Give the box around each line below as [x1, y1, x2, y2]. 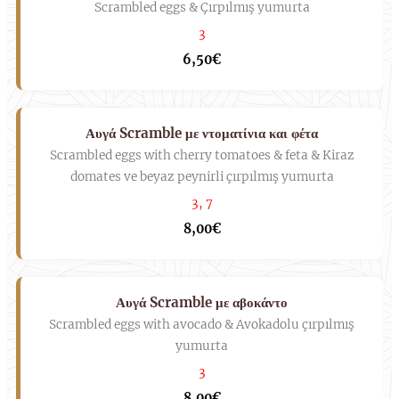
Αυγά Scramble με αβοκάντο [116, 294, 288, 312]
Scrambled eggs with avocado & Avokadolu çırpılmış [49, 317, 354, 333]
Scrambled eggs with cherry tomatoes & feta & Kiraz [49, 148, 354, 164]
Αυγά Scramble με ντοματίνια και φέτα [85, 125, 318, 142]
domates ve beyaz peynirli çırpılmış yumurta [69, 169, 334, 185]
